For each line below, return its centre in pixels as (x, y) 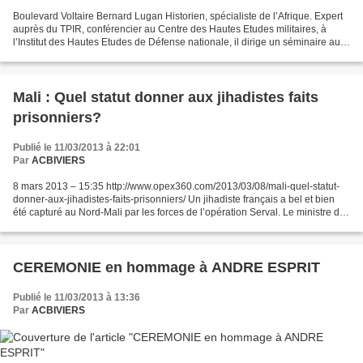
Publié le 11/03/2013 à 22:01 (77, 148)
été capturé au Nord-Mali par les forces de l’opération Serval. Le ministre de (179, 213)
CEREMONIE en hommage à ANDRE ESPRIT (167, 268)
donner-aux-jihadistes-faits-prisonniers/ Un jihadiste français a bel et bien (174, 200)
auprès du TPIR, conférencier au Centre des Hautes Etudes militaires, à (170, 30)
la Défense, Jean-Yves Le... (73, 226)
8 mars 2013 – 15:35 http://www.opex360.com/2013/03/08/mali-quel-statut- (176, 187)
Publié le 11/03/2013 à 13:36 (77, 298)
